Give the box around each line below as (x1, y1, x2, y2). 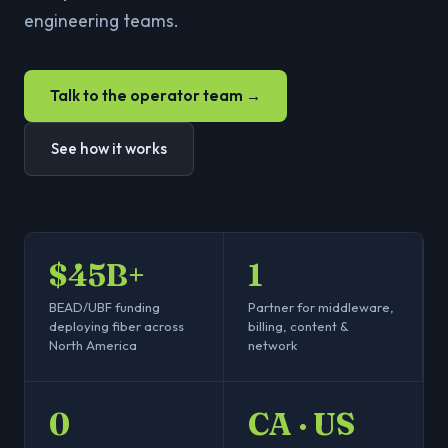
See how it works (51, 139, 167, 158)
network (248, 337, 298, 353)
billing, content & (248, 318, 349, 334)
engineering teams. (24, 10, 179, 31)
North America (49, 337, 137, 353)
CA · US (248, 405, 355, 443)
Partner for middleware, (248, 299, 394, 315)
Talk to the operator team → (50, 86, 261, 105)
